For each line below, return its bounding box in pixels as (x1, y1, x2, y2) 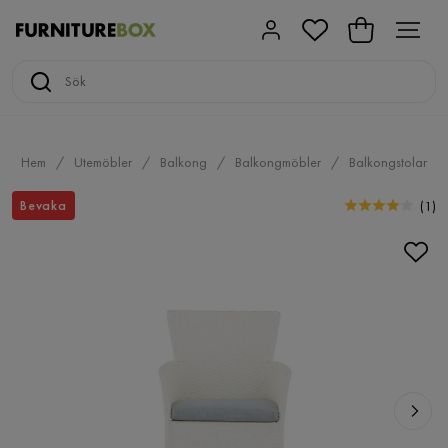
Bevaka (20, 196, 67, 214)
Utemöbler (74, 153, 132, 171)
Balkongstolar (349, 153, 427, 171)
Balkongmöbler (235, 153, 321, 171)
